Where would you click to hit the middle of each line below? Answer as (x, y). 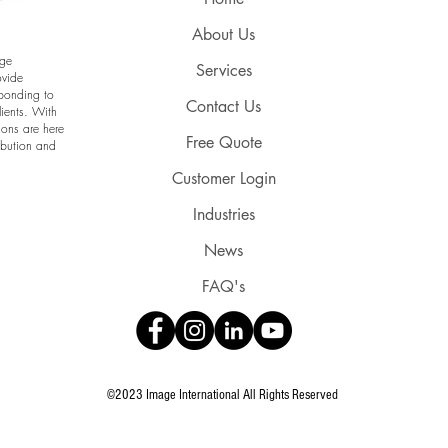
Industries (223, 215)
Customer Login (223, 179)
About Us (223, 35)
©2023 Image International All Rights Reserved (222, 395)
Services (223, 71)
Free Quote (223, 143)
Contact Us (223, 107)
